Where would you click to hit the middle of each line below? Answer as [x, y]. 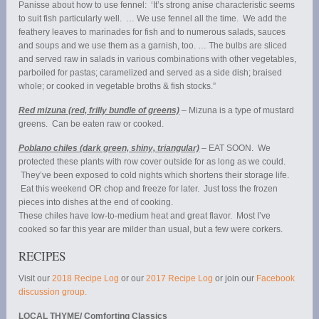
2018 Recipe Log [86, 278]
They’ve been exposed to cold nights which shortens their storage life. [154, 175]
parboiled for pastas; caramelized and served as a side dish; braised [151, 72]
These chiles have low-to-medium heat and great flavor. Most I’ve [145, 215]
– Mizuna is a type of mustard [237, 110]
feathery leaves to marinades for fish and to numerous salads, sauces [152, 32]
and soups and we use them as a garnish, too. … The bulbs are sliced [153, 45]
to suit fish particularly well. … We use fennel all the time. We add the [153, 18]
